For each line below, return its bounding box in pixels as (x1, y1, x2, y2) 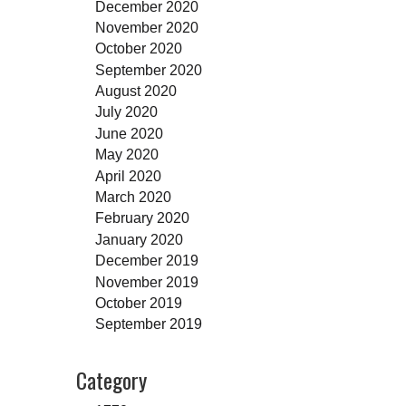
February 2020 (94, 209, 189, 227)
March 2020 (94, 188, 171, 206)
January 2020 (94, 230, 183, 247)
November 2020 (94, 18, 198, 35)
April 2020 (94, 167, 161, 184)
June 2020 (94, 124, 163, 141)
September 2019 (94, 315, 202, 333)
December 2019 (94, 252, 198, 269)
